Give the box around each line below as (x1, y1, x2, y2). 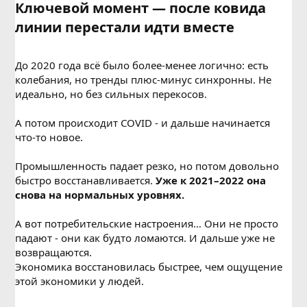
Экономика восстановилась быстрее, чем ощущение (15, 260, 283, 273)
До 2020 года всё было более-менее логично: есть (15, 58, 269, 72)
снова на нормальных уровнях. (15, 188, 185, 201)
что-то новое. (15, 130, 84, 144)
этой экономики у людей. (15, 274, 145, 288)
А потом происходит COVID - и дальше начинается (15, 116, 271, 130)
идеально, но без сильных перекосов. (15, 87, 208, 101)
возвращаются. (15, 245, 93, 259)
